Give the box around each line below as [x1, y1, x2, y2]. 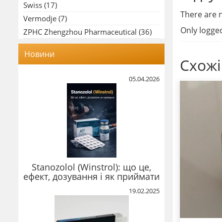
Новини [24, 48, 55, 59]
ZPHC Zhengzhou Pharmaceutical [23, 26, 137, 37]
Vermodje [23, 13, 56, 23]
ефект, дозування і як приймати [23, 170, 160, 182]
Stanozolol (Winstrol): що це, [32, 161, 151, 173]
